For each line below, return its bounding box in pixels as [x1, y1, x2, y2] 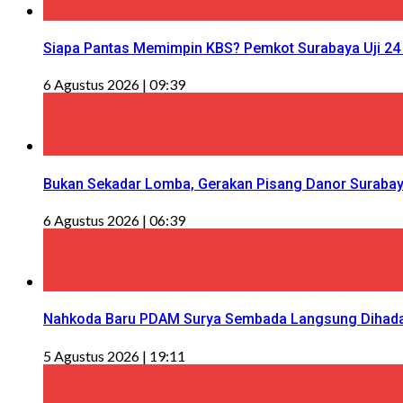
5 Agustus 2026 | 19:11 [43, 346, 185, 364]
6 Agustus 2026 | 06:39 [43, 210, 185, 228]
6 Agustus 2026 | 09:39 [43, 76, 185, 94]
